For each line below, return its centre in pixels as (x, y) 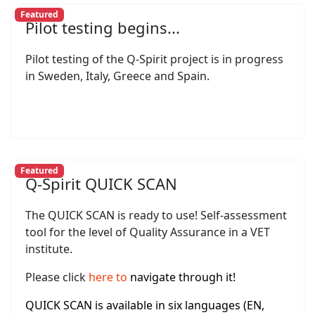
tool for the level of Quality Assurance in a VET (148, 232)
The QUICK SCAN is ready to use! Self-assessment (156, 215)
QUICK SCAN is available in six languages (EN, (145, 305)
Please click (57, 277)
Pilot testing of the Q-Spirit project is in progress (154, 59)
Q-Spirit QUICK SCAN (101, 183)
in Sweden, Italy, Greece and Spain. (117, 76)
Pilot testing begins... (103, 27)
